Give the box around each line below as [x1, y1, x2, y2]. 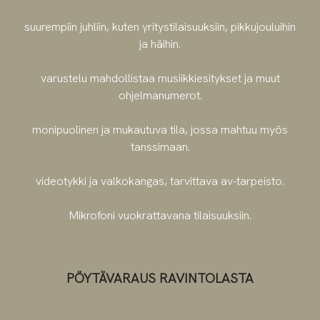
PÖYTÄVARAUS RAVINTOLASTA [66, 269, 254, 288]
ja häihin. [139, 36, 181, 51]
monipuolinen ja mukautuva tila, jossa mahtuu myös [32, 121, 288, 137]
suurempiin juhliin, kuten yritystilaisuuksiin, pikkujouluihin [24, 19, 296, 34]
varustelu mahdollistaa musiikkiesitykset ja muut [40, 70, 280, 86]
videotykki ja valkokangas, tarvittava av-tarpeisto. [36, 173, 284, 189]
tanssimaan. [130, 139, 190, 154]
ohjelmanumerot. [118, 87, 202, 103]
